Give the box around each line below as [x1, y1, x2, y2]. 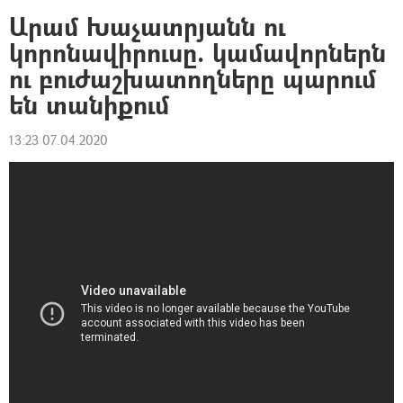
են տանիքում [9, 87, 169, 122]
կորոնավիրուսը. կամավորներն [9, 35, 386, 70]
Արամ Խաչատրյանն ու [9, 9, 285, 44]
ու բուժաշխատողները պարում [9, 61, 376, 96]
